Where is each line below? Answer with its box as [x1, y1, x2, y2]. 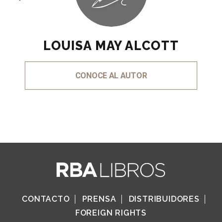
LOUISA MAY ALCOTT [43, 38, 179, 53]
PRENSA [82, 194, 116, 204]
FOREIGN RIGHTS [75, 208, 147, 218]
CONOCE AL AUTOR [75, 70, 147, 80]
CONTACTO [22, 194, 70, 204]
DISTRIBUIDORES [128, 194, 200, 204]
